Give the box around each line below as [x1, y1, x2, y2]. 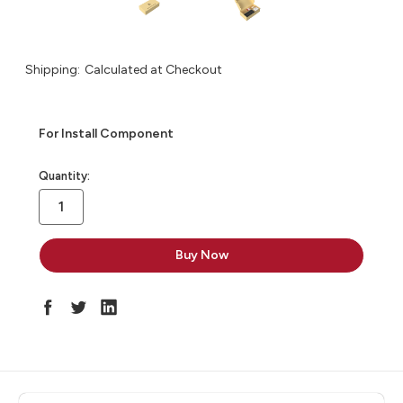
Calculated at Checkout [84, 62, 222, 78]
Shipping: [25, 62, 80, 78]
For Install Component [39, 126, 174, 142]
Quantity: [39, 168, 90, 183]
